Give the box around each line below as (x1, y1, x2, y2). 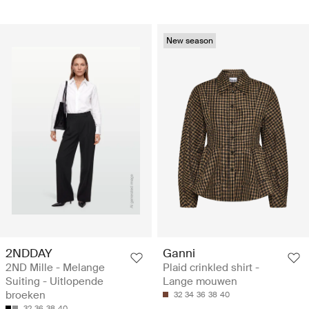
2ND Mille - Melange (6, 260, 105, 275)
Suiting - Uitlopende (6, 274, 103, 288)
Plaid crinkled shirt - (163, 260, 259, 275)
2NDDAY (6, 245, 52, 261)
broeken (6, 288, 46, 302)
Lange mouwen (163, 274, 237, 288)
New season (166, 34, 213, 46)
